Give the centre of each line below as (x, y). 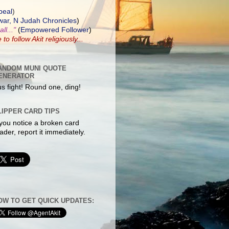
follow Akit (28, 39)
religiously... (63, 39)
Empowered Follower (55, 30)
